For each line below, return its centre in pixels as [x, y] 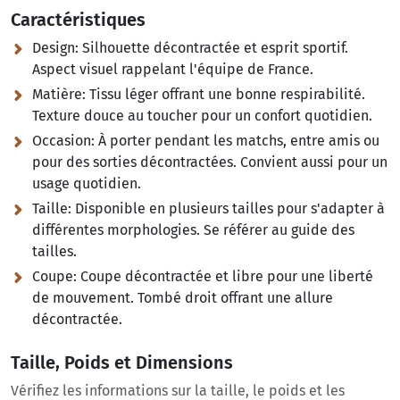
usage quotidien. [87, 184]
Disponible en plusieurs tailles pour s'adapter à [228, 209]
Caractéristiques [78, 20]
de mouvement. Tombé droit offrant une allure [183, 298]
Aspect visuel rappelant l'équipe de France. [173, 70]
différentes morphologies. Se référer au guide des [193, 230]
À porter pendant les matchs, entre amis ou [237, 141]
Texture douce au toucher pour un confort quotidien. [202, 116]
